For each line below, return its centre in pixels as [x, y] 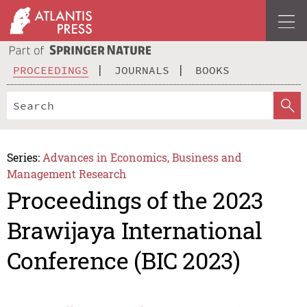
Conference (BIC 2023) [123, 260]
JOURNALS [142, 70]
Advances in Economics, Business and [143, 157]
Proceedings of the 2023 [135, 200]
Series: [23, 157]
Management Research [66, 173]
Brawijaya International [134, 230]
